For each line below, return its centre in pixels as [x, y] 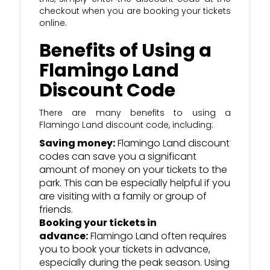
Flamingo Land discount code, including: [126, 125]
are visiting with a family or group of [123, 196]
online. [53, 23]
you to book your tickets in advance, [125, 250]
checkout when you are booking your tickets [135, 11]
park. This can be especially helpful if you [135, 183]
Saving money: [77, 143]
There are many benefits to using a [135, 113]
